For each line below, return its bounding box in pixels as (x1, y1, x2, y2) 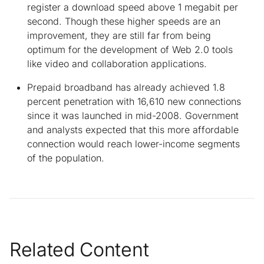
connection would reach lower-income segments (27, 137, 240, 150)
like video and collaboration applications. (27, 57, 207, 70)
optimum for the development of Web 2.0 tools (27, 43, 233, 55)
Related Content (9, 237, 149, 261)
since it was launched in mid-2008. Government (27, 109, 239, 121)
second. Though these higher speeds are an (27, 15, 220, 27)
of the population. (27, 151, 104, 164)
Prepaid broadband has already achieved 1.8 (27, 81, 225, 93)
